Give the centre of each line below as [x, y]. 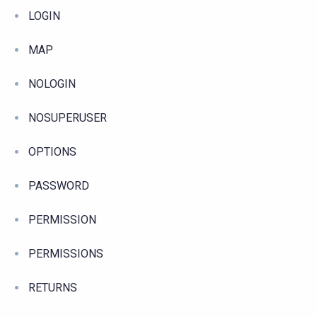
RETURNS [53, 287]
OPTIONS [52, 151]
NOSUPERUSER [68, 117]
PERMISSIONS [66, 253]
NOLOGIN [52, 83]
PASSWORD [59, 185]
